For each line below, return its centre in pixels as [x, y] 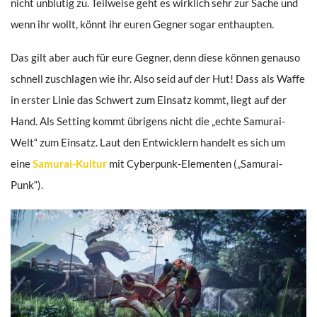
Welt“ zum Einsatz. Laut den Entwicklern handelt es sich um [148, 143]
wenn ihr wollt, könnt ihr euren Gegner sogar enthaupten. [142, 24]
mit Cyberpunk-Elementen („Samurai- [195, 164]
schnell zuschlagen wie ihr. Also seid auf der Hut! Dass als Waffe [158, 79]
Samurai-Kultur [70, 164]
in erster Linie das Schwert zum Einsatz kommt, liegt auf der [149, 100]
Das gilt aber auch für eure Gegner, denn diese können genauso [155, 58]
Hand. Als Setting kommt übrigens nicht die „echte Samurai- [148, 121]
